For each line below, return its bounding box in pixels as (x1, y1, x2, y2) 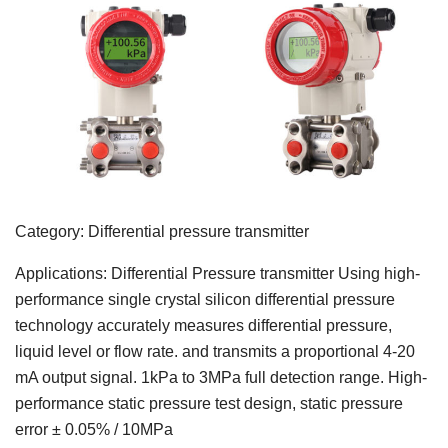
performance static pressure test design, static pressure (15, 394, 403, 412)
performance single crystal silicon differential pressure (15, 290, 395, 308)
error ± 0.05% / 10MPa (15, 420, 173, 438)
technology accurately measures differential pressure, (15, 316, 392, 334)
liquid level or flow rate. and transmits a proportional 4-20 (15, 342, 415, 360)
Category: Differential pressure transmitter (15, 222, 309, 240)
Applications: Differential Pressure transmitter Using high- (15, 264, 420, 282)
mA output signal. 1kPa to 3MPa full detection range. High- (15, 368, 427, 386)
